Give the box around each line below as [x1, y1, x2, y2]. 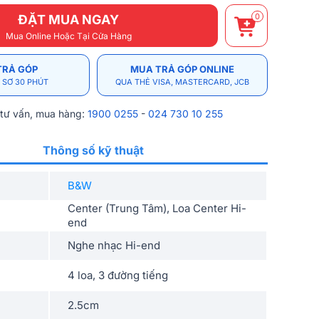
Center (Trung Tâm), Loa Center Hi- [68, 202, 246, 216]
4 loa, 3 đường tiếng [68, 268, 168, 283]
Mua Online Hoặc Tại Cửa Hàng [5, 30, 132, 41]
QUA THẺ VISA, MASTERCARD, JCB [115, 77, 249, 88]
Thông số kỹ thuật [43, 143, 144, 158]
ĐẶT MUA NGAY [18, 11, 119, 27]
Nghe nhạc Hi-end [68, 239, 160, 253]
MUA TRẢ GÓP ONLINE [130, 63, 234, 75]
